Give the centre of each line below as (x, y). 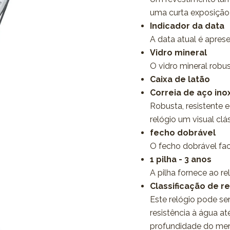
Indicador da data (187, 26)
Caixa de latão (180, 79)
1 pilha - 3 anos (181, 159)
